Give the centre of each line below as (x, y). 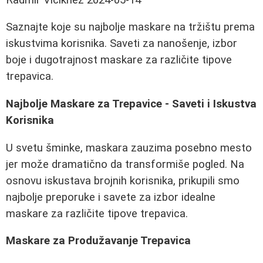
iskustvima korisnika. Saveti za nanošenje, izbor (122, 44)
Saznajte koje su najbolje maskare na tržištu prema (130, 27)
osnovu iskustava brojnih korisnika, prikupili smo (123, 181)
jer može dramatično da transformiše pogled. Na (125, 164)
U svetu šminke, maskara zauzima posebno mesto (129, 148)
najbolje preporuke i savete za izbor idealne (111, 197)
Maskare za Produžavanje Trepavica (98, 241)
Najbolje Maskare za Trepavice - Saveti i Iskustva (131, 104)
